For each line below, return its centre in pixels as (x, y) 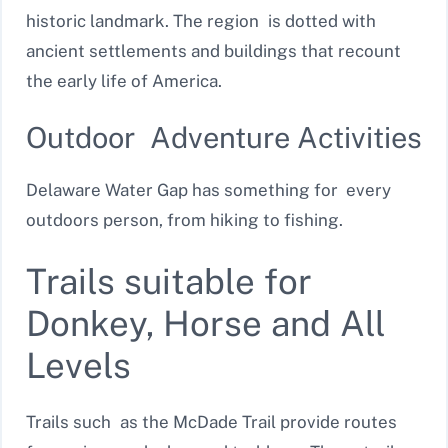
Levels (78, 365)
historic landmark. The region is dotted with (201, 20)
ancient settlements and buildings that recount (213, 50)
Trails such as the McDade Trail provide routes (211, 421)
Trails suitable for (178, 281)
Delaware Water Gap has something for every (208, 190)
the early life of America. (124, 80)
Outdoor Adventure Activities (224, 138)
